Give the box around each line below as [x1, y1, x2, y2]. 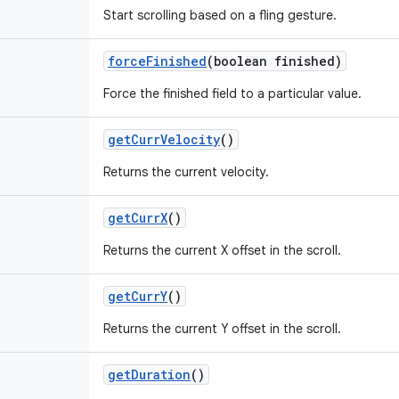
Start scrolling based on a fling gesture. [103, 7, 337, 23]
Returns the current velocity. [103, 164, 269, 180]
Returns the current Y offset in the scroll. [103, 321, 341, 337]
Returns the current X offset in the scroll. [103, 242, 341, 258]
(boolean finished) [207, 53, 342, 69]
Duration [131, 366, 191, 383]
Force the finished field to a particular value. [103, 85, 362, 102]
